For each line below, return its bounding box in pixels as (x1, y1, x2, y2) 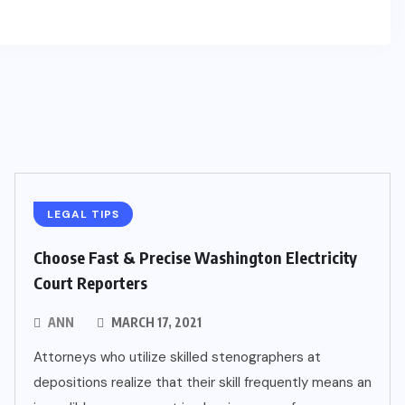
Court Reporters (33, 272, 147, 293)
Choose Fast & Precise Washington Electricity (33, 247, 357, 268)
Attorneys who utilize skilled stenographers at (33, 348, 321, 366)
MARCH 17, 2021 (108, 315, 202, 330)
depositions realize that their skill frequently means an (33, 373, 372, 391)
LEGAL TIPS (47, 207, 119, 221)
